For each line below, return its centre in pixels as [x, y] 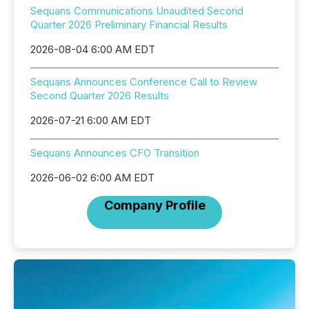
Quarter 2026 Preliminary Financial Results [129, 24]
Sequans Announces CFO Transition [115, 153]
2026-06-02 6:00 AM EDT [92, 178]
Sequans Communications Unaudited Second [137, 11]
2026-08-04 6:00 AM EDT [93, 49]
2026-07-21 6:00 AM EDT [91, 120]
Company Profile [154, 205]
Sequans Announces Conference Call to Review [144, 82]
